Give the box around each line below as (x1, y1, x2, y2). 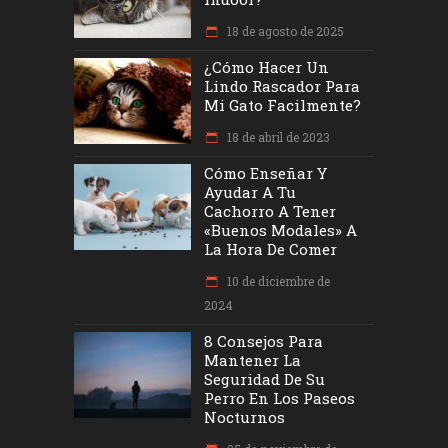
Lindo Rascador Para (204, 76, 360, 97)
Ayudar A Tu (204, 182, 296, 203)
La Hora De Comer (204, 239, 337, 260)
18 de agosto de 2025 (224, 23, 344, 40)
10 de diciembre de (224, 273, 330, 290)
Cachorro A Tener (204, 201, 336, 222)
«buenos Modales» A (204, 220, 357, 241)
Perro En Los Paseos (204, 388, 355, 409)
